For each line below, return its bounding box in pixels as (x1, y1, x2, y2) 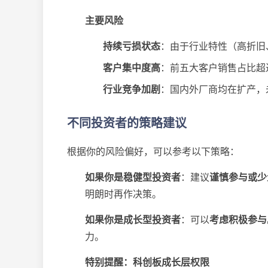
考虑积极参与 (209, 214, 267, 226)
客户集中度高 (103, 62, 160, 74)
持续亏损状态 (103, 40, 160, 52)
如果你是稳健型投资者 (85, 171, 181, 183)
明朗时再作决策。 (85, 188, 162, 200)
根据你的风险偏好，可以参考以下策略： (67, 145, 239, 157)
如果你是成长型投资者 (85, 214, 181, 226)
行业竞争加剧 (103, 83, 160, 95)
